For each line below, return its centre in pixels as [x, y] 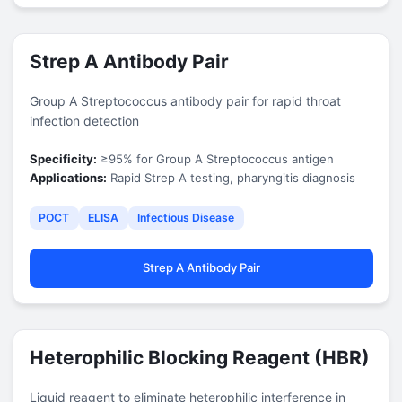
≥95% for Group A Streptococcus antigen [215, 158]
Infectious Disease [186, 218]
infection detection [84, 120]
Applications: [68, 177]
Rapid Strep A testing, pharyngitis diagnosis [231, 177]
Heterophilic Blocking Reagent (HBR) [199, 357]
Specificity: [63, 158]
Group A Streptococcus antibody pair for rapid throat [185, 100]
